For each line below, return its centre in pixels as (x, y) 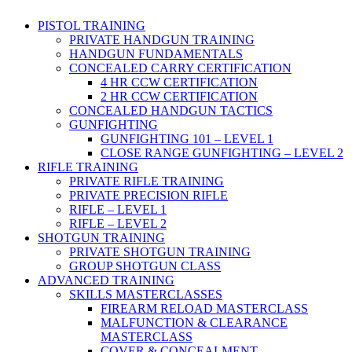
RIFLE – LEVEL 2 (118, 223)
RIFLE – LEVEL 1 (118, 209)
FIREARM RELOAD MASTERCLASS (204, 308)
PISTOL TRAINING (92, 25)
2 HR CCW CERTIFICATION (179, 96)
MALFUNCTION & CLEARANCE (194, 322)
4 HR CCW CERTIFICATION (179, 82)
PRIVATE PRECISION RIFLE (148, 195)
